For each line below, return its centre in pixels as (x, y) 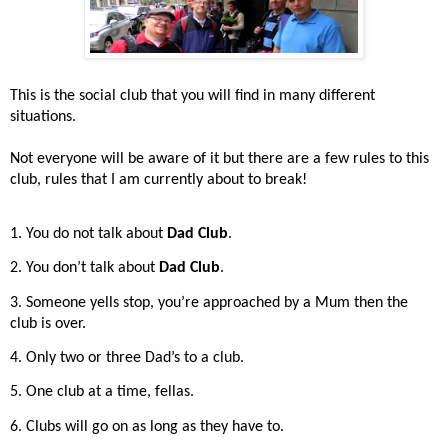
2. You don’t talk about (84, 268)
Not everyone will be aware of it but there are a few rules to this (219, 158)
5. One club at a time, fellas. (102, 392)
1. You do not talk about (88, 234)
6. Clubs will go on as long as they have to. (147, 426)
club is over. (48, 323)
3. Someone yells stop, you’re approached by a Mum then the (209, 302)
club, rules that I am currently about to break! (158, 179)
